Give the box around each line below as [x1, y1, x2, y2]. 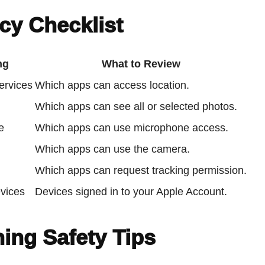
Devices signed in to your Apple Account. [35, 186, 228, 198]
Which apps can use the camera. [35, 143, 190, 156]
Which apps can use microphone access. [35, 122, 229, 134]
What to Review [101, 58, 180, 70]
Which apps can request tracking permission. [35, 164, 247, 177]
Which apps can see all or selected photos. [35, 101, 238, 113]
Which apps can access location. [35, 79, 190, 92]
